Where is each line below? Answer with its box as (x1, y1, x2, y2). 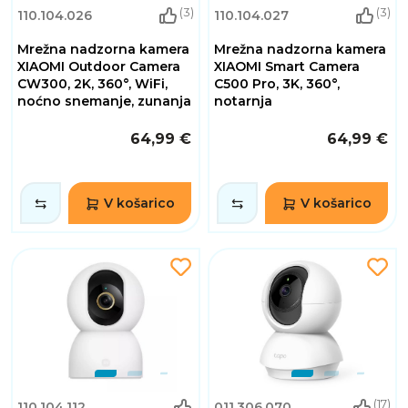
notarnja (214, 93, 272, 110)
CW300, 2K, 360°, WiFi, (17, 76, 168, 93)
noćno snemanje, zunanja (17, 93, 191, 110)
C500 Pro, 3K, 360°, (214, 76, 340, 93)
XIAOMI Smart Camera (214, 58, 360, 76)
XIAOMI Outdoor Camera (17, 58, 180, 76)
